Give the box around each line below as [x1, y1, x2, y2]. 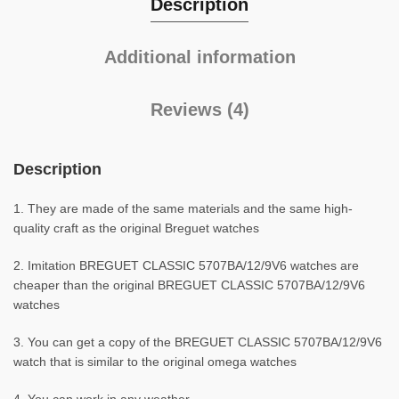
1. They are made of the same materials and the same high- [13, 201, 353, 216]
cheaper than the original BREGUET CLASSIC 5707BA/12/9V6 [13, 278, 365, 292]
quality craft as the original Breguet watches [13, 221, 259, 235]
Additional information [103, 47, 296, 67]
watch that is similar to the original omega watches [13, 354, 297, 369]
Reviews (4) [150, 100, 249, 119]
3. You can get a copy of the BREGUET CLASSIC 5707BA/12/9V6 [13, 335, 382, 349]
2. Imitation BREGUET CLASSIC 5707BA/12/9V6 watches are [13, 258, 359, 273]
